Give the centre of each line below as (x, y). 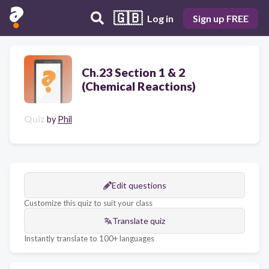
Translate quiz (139, 221)
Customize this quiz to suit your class (88, 203)
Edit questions (139, 185)
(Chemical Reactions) (139, 86)
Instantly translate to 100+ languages (89, 238)
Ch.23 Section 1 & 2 (133, 72)
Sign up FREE (221, 18)
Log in (160, 18)
